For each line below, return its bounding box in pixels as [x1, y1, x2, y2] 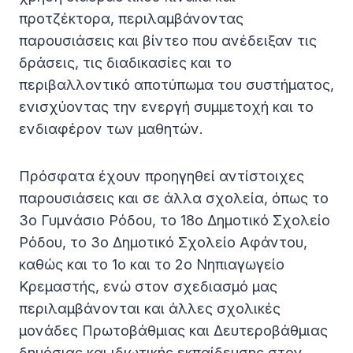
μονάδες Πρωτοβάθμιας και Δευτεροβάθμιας [19, 322, 328, 340]
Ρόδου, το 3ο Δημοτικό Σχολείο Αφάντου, [19, 234, 307, 251]
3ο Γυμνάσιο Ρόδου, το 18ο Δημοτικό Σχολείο [19, 212, 330, 229]
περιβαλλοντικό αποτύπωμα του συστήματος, [19, 76, 334, 94]
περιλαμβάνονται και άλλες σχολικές [19, 300, 281, 318]
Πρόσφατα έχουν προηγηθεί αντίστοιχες [19, 168, 304, 185]
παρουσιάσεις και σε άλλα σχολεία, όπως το [19, 190, 329, 207]
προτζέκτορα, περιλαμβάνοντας [19, 10, 243, 28]
